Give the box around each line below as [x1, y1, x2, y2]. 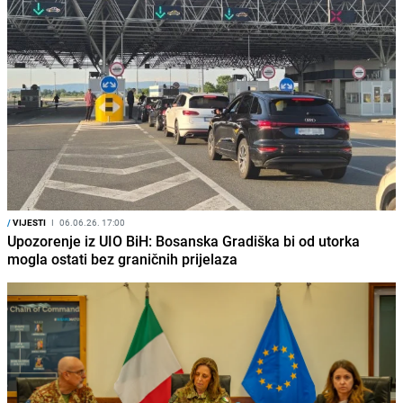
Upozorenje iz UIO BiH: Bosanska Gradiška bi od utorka [7, 231, 360, 252]
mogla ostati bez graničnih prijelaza [7, 249, 237, 270]
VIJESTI [11, 216, 46, 229]
